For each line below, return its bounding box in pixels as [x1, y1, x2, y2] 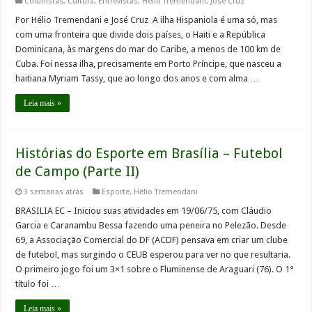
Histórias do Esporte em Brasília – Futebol [15, 145, 283, 162]
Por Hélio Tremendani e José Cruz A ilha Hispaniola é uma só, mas [15, 15, 278, 26]
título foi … [15, 279, 61, 290]
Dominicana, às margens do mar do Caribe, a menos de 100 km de [15, 44, 281, 55]
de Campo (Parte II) [15, 163, 140, 180]
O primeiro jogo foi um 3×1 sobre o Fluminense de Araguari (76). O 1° [15, 264, 295, 275]
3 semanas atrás [24, 187, 84, 197]
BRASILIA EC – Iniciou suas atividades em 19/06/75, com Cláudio [15, 205, 272, 217]
